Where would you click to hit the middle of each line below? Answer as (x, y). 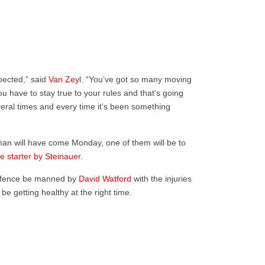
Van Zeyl (65, 80)
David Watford (105, 179)
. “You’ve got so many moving (137, 80)
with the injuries (162, 179)
